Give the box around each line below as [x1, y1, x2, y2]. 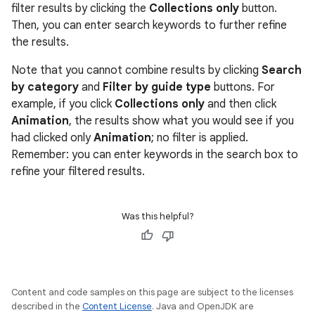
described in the [11, 300, 82, 312]
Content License [82, 300, 152, 312]
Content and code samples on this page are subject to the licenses [11, 286, 293, 298]
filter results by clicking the [11, 1, 149, 15]
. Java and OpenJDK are [152, 300, 254, 312]
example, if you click [11, 97, 115, 111]
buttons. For [211, 80, 275, 94]
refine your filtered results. [11, 165, 145, 179]
